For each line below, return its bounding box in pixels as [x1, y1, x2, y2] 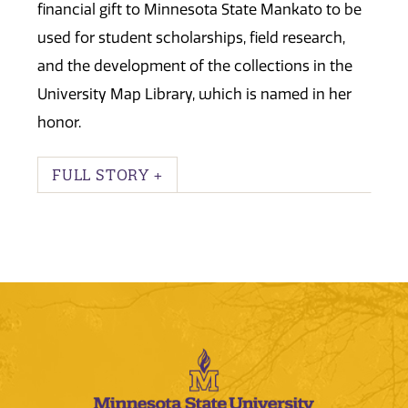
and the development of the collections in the [37, 57, 352, 76]
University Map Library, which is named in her [37, 86, 352, 104]
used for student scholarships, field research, [37, 29, 345, 47]
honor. [37, 114, 81, 132]
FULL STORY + [52, 166, 163, 185]
